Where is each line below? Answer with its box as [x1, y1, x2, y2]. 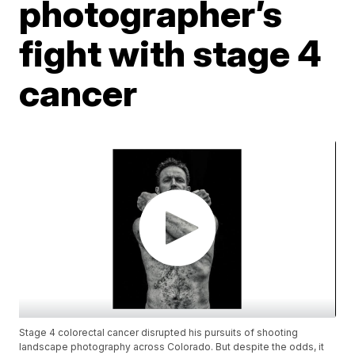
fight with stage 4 [19, 31, 323, 75]
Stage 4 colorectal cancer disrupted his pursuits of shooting [19, 326, 299, 339]
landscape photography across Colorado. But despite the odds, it [19, 341, 325, 353]
